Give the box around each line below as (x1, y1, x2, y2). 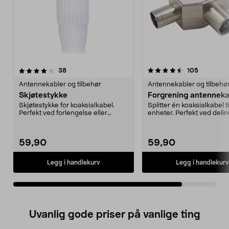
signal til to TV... (148, 118, 195, 124)
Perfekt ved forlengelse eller (19, 110, 107, 117)
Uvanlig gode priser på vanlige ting (29, 210, 200, 220)
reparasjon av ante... (19, 118, 83, 124)
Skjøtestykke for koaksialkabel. (19, 102, 114, 109)
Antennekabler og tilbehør (19, 81, 101, 88)
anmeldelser (66, 67, 102, 73)
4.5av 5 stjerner (45, 67, 91, 73)
